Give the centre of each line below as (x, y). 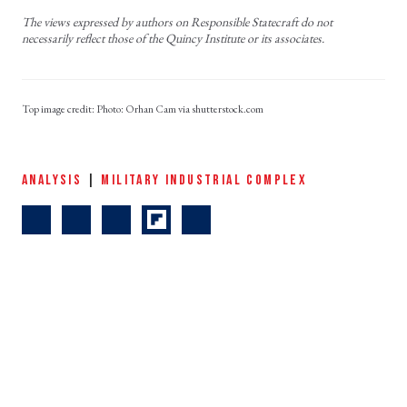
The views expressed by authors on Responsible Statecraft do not (177, 21)
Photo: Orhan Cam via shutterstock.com (181, 109)
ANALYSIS (52, 180)
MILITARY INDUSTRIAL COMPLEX (204, 180)
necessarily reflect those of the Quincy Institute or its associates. (173, 38)
